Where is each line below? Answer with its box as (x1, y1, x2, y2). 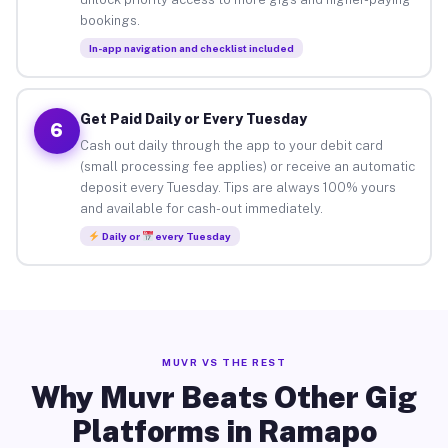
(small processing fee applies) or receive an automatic (79, 158, 415, 174)
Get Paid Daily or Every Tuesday (79, 110, 307, 127)
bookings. (79, 12, 140, 28)
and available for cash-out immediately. (79, 200, 323, 216)
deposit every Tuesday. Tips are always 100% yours (79, 179, 396, 195)
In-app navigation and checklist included (88, 41, 294, 54)
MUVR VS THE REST (162, 356, 286, 368)
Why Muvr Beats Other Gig (31, 379, 417, 415)
